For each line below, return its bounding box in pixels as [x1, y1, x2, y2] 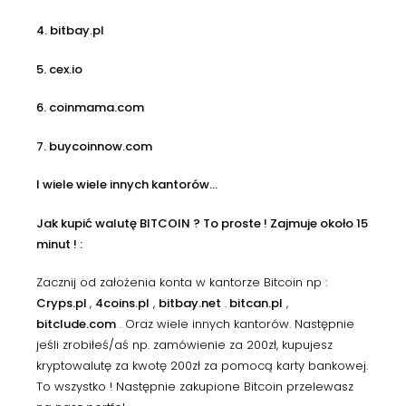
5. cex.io [36, 60, 82, 78]
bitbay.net [159, 295, 221, 313]
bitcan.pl [227, 295, 283, 313]
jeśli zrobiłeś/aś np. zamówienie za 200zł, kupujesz [36, 336, 333, 354]
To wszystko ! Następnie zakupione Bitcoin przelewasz [36, 378, 353, 396]
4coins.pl [95, 295, 150, 313]
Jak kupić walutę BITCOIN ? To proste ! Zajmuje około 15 [36, 214, 368, 232]
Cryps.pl [36, 295, 90, 313]
